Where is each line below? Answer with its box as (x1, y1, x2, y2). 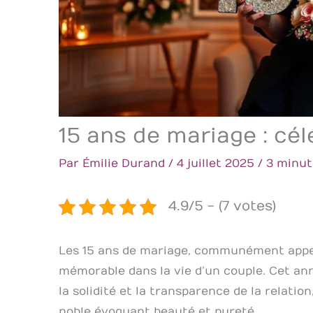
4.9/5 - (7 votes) (168, 198, 276, 214)
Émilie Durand (82, 157, 168, 170)
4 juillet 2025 (177, 157, 258, 170)
